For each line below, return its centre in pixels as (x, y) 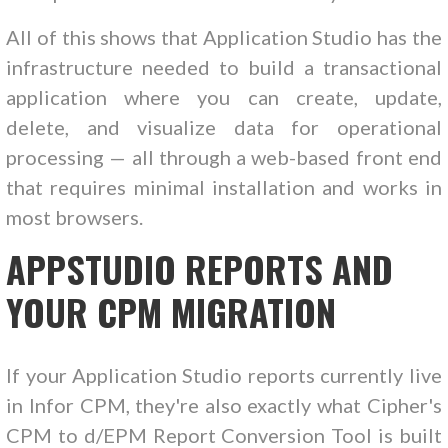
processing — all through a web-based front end (224, 156)
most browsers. (75, 216)
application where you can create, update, (224, 96)
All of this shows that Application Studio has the (224, 36)
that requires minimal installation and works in (224, 186)
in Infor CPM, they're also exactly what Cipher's (224, 404)
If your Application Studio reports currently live (224, 374)
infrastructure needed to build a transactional (224, 66)
